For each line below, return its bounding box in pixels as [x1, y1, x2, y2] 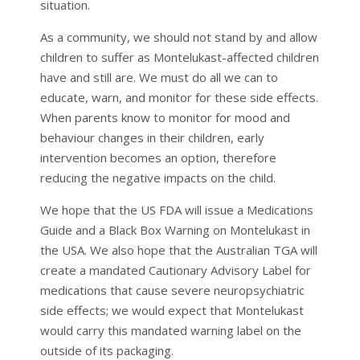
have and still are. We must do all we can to [39, 68, 278, 85]
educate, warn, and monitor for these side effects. [39, 88, 318, 105]
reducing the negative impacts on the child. [39, 169, 276, 186]
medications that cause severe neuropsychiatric [39, 281, 305, 298]
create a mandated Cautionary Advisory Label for [39, 261, 311, 278]
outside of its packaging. [39, 342, 174, 358]
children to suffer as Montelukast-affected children [39, 48, 319, 65]
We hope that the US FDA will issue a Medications [39, 201, 313, 218]
